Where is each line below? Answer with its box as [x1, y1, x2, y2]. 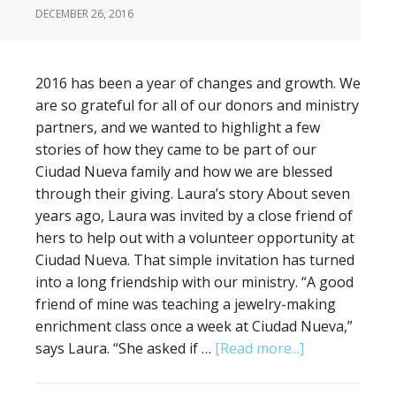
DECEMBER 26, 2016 [35, 6, 133, 21]
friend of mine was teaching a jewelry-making [35, 294, 336, 314]
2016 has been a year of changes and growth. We [35, 73, 361, 93]
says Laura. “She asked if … [35, 339, 215, 358]
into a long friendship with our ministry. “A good [35, 272, 354, 292]
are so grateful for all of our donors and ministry [35, 95, 359, 115]
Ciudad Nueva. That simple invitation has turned [35, 250, 354, 270]
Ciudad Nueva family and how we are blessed [35, 162, 332, 181]
